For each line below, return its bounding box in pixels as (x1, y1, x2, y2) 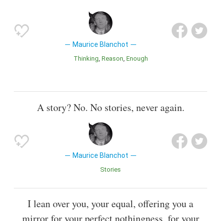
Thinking (77, 55, 99, 63)
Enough (129, 55, 148, 63)
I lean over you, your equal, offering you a (28, 196, 193, 210)
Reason (105, 55, 123, 63)
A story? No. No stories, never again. (37, 100, 184, 114)
